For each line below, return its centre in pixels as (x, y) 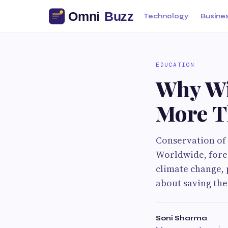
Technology (166, 16)
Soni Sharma (181, 218)
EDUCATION (175, 65)
